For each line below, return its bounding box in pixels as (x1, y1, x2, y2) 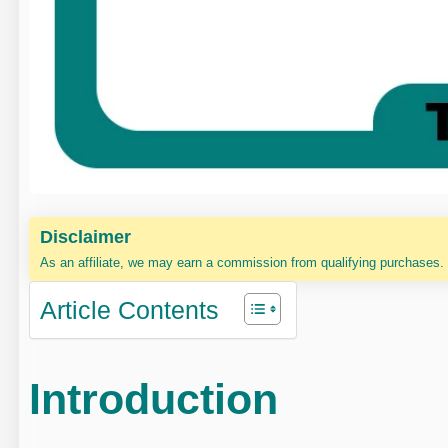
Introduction (29, 375, 279, 424)
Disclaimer (40, 227, 132, 248)
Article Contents (40, 296, 220, 325)
